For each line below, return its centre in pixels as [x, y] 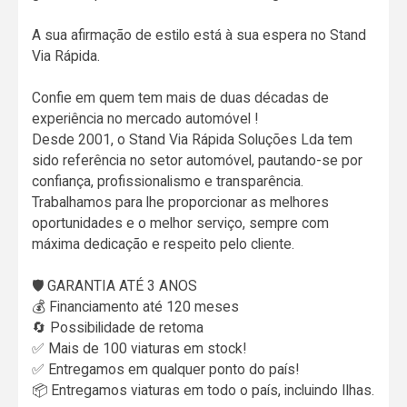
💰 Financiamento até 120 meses [136, 306]
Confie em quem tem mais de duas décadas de [181, 97]
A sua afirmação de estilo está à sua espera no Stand [199, 35]
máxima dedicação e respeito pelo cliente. [164, 243]
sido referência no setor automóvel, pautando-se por [198, 160]
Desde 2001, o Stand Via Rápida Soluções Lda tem [193, 139]
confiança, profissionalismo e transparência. [168, 181]
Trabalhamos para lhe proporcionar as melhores [181, 202]
